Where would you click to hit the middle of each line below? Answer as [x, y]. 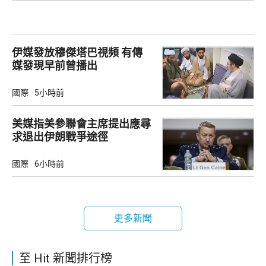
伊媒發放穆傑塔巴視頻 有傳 [66, 53]
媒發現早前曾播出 [55, 66]
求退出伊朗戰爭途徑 [60, 137]
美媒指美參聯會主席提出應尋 [81, 124]
